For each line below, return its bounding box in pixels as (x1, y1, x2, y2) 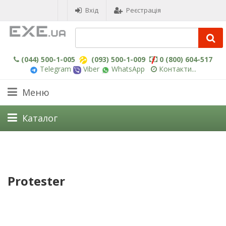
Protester (8, 172, 65, 189)
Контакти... (159, 64, 196, 74)
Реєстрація (126, 6, 161, 15)
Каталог (22, 111, 58, 124)
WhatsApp (109, 64, 145, 74)
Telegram (38, 64, 71, 74)
